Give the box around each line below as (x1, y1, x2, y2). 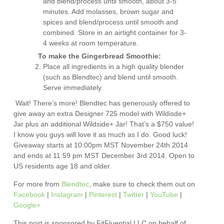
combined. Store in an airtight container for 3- (43, 28, 187, 37)
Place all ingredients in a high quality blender (43, 62, 184, 71)
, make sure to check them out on (89, 180, 195, 188)
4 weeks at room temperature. (43, 39, 139, 47)
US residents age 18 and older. (13, 162, 116, 170)
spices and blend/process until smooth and (43, 18, 178, 26)
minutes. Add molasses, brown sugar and (43, 7, 174, 16)
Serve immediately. (43, 83, 103, 92)
